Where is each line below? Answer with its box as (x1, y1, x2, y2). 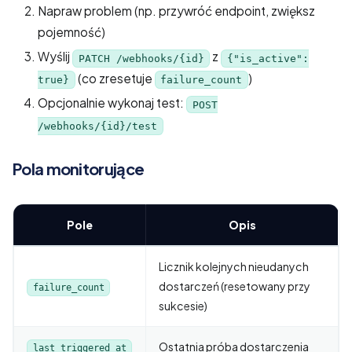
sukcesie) (159, 298, 207, 313)
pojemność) (38, 24, 105, 40)
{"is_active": (227, 52, 310, 64)
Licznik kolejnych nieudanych (159, 258, 309, 273)
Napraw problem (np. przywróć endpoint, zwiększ (38, 3, 315, 19)
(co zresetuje (75, 70, 155, 86)
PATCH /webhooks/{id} (78, 52, 204, 64)
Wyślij (38, 49, 72, 64)
